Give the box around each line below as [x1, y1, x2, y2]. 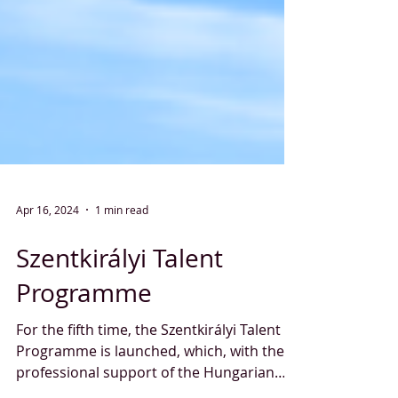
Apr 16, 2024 [16, 295, 79, 309]
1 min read [95, 295, 148, 309]
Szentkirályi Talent [16, 334, 223, 367]
